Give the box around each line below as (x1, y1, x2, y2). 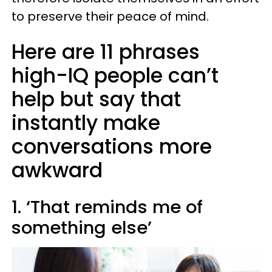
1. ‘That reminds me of (12, 195, 203, 219)
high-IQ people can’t (12, 61, 219, 90)
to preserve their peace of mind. (12, 8, 209, 25)
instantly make (12, 109, 160, 137)
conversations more (12, 132, 212, 161)
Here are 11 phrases (12, 38, 200, 66)
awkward (12, 156, 103, 185)
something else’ (12, 216, 152, 240)
